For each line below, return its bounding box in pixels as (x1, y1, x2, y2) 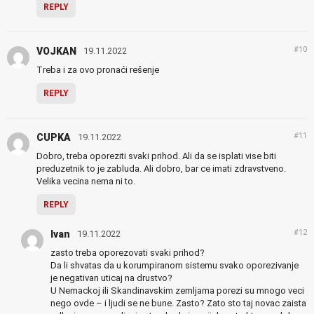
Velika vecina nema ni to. (36, 176, 135, 187)
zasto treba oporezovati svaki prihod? (50, 247, 205, 259)
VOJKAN (36, 46, 76, 57)
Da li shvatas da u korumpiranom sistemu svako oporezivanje (50, 260, 299, 271)
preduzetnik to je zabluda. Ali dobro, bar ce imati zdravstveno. (36, 163, 286, 175)
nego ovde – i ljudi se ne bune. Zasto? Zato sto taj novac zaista (50, 298, 306, 309)
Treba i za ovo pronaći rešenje (36, 64, 159, 76)
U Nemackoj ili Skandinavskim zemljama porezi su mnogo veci (50, 285, 304, 296)
